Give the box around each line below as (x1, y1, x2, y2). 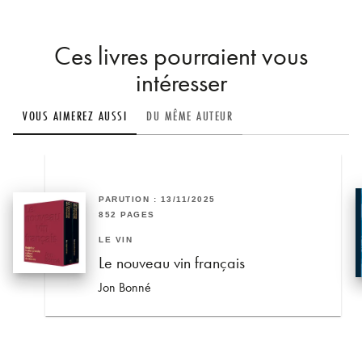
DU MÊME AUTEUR (146, 106, 233, 124)
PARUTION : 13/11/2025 (99, 195, 216, 204)
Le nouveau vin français (99, 251, 245, 273)
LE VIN (99, 234, 133, 244)
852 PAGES (99, 209, 155, 219)
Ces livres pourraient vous (54, 40, 308, 74)
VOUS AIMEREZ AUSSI (23, 106, 127, 124)
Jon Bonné (99, 278, 151, 296)
